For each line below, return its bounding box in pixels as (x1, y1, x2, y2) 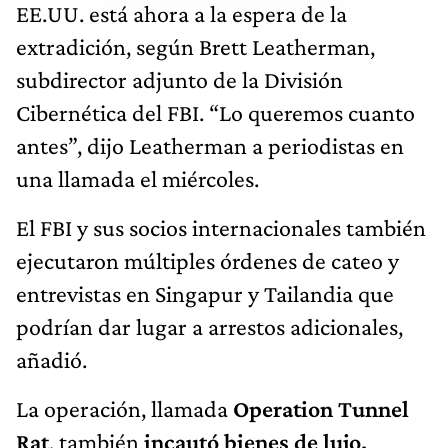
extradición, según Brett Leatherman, (16, 32, 375, 60)
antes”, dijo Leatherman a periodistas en (16, 131, 404, 159)
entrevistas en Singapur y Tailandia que (16, 279, 394, 307)
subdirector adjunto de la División (16, 65, 343, 93)
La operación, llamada (16, 394, 233, 422)
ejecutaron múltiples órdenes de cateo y (16, 246, 399, 274)
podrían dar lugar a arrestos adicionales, (16, 312, 403, 340)
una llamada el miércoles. (16, 164, 259, 192)
